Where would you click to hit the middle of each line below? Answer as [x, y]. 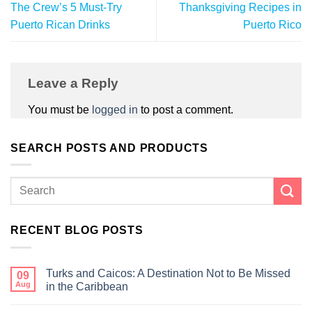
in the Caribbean [87, 286]
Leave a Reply [75, 84]
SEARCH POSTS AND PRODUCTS [109, 148]
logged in [115, 109]
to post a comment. [186, 109]
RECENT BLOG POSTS [77, 231]
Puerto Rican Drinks [60, 24]
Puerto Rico [272, 24]
